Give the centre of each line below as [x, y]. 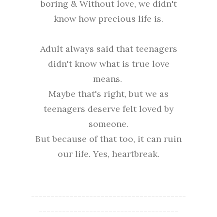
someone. [108, 124]
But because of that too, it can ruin [108, 139]
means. [108, 79]
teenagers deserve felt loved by [108, 109]
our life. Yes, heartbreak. [108, 154]
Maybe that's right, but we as [108, 94]
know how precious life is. [108, 19]
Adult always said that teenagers [108, 49]
